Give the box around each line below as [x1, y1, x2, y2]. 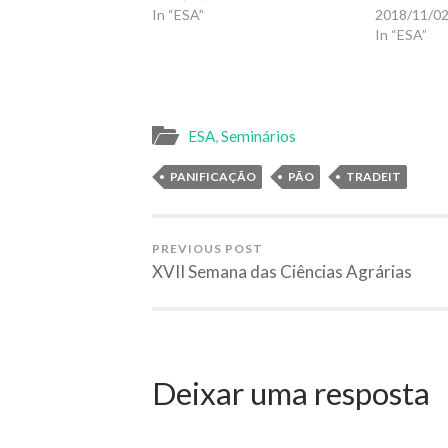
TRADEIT [346, 168, 401, 184]
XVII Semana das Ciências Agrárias [152, 260, 412, 282]
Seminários [221, 126, 296, 145]
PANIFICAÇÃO [170, 168, 256, 184]
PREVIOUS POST [152, 240, 263, 256]
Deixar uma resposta [152, 374, 430, 413]
